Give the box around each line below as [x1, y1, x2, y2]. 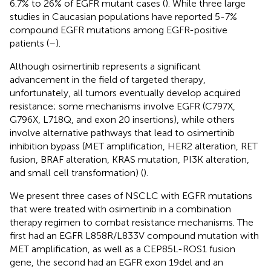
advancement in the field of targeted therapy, [10, 73, 206, 85]
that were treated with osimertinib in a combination [10, 203, 231, 215]
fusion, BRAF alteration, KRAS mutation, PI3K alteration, [10, 153, 249, 165]
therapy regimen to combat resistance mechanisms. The [10, 216, 253, 228]
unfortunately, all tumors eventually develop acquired [10, 87, 241, 99]
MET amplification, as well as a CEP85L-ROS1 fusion [10, 243, 235, 255]
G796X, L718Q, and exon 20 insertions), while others [10, 113, 235, 125]
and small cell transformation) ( [10, 166, 143, 178]
